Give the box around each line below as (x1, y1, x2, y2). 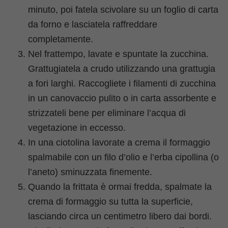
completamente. (28, 34, 93, 44)
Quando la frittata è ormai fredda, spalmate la (28, 181, 212, 192)
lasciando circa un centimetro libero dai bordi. (28, 211, 212, 221)
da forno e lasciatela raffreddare (28, 19, 157, 30)
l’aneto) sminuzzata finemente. (28, 166, 152, 177)
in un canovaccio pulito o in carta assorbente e (28, 93, 216, 103)
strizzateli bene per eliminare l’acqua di (28, 107, 186, 118)
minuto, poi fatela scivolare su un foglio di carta (28, 4, 218, 15)
